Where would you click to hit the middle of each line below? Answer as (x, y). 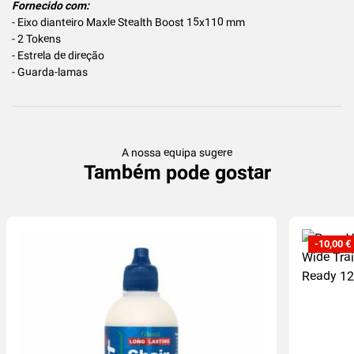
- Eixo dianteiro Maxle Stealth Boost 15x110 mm (128, 22)
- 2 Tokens (36, 38)
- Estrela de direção (58, 55)
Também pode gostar (177, 172)
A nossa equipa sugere (177, 152)
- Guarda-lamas (50, 72)
